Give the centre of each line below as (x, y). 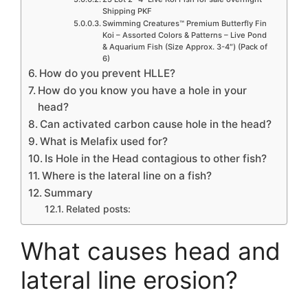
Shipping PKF (127, 11)
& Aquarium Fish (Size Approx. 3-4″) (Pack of (185, 46)
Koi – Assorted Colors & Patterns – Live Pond (184, 35)
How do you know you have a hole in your (143, 90)
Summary (69, 192)
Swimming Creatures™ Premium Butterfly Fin (184, 23)
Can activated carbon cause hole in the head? (156, 124)
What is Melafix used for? (104, 141)
